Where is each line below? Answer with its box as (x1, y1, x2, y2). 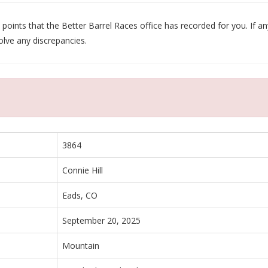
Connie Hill (62, 164, 103, 176)
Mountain (62, 239, 99, 251)
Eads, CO (62, 189, 98, 201)
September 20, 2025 (62, 214, 141, 226)
